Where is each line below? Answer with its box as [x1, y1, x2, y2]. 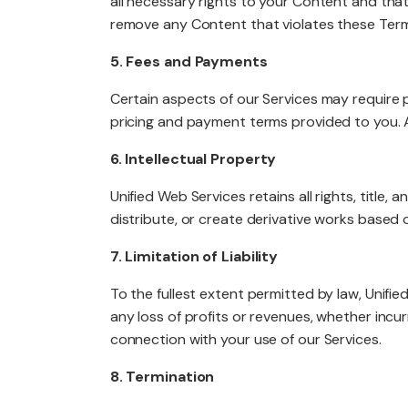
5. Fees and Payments [109, 52, 268, 71]
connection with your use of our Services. [109, 330, 382, 349]
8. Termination [109, 367, 215, 386]
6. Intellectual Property [109, 149, 277, 168]
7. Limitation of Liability [109, 247, 279, 266]
